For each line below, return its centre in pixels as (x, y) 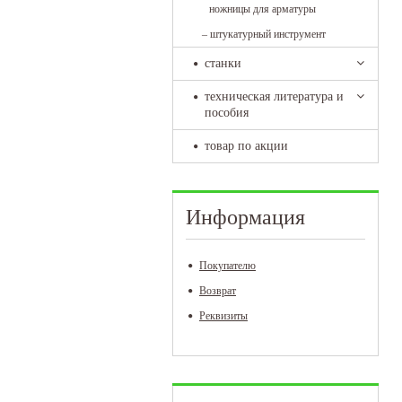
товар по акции (246, 146)
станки (223, 63)
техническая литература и (274, 96)
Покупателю (227, 266)
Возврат (218, 291)
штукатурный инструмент (268, 34)
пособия (227, 113)
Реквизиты (223, 316)
